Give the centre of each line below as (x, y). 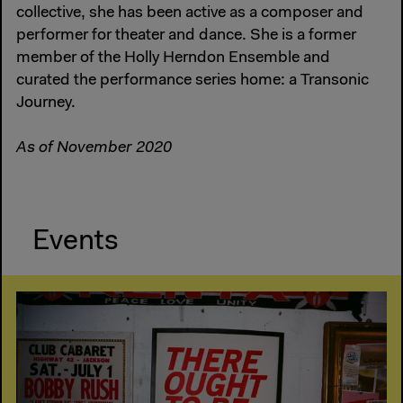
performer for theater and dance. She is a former (186, 36)
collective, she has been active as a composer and (190, 14)
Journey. (46, 104)
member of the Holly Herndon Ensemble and (173, 59)
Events (76, 242)
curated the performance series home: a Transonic (193, 81)
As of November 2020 (94, 149)
